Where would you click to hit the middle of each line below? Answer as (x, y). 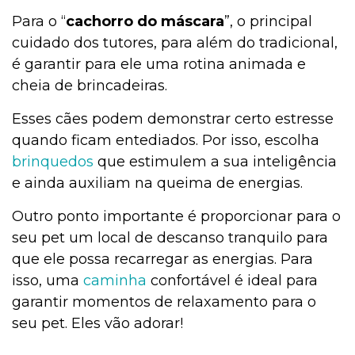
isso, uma (48, 281)
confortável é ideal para (232, 281)
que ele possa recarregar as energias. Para (162, 260)
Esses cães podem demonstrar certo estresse (173, 119)
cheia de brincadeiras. (92, 86)
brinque (40, 162)
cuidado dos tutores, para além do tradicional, (175, 43)
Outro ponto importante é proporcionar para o (176, 217)
